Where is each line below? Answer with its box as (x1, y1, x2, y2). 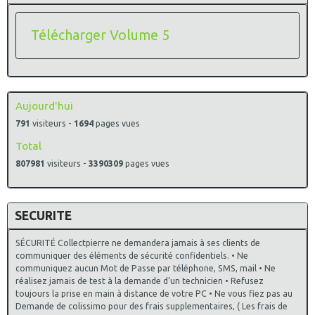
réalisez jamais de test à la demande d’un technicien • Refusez (15, 276, 264, 286)
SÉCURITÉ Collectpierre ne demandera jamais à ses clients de (15, 238, 260, 248)
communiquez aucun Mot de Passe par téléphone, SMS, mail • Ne (15, 264, 276, 274)
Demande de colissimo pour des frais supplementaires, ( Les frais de (15, 302, 288, 311)
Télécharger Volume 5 (31, 27, 169, 44)
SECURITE (15, 209, 72, 223)
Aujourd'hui (15, 100, 73, 112)
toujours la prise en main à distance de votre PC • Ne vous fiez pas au (15, 289, 292, 299)
